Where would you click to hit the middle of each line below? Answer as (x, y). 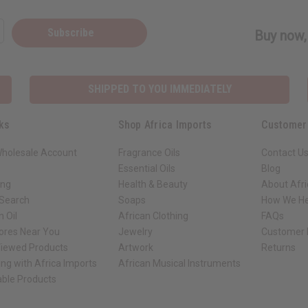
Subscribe (72, 33)
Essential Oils (146, 168)
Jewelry (135, 231)
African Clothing (153, 216)
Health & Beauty (153, 184)
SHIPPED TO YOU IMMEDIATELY (159, 89)
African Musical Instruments (179, 263)
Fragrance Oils (149, 152)
